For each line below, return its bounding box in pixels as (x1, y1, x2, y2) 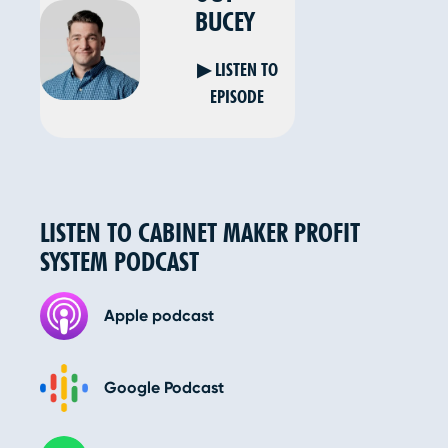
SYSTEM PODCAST (40, 246, 200, 278)
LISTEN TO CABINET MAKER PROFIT (40, 217, 361, 249)
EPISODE (210, 86, 265, 108)
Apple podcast (104, 306, 215, 326)
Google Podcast (104, 378, 225, 398)
